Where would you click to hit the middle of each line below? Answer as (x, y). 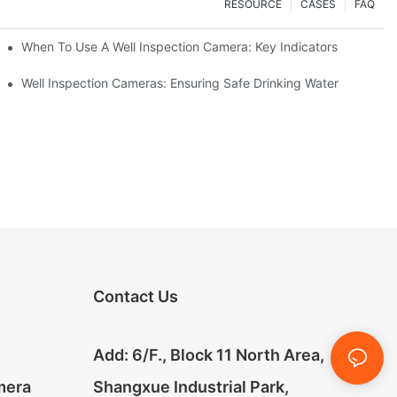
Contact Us (135, 296)
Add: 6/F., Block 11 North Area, (208, 354)
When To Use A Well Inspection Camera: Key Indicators (180, 46)
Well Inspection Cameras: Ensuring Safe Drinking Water (180, 82)
